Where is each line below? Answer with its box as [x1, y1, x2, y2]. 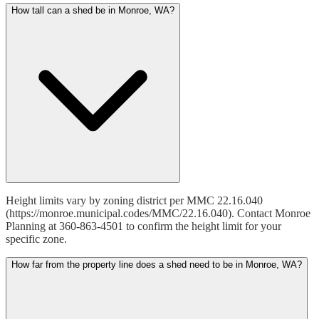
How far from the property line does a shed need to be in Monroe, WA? [11, 259, 302, 271]
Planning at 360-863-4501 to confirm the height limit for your [6, 220, 281, 233]
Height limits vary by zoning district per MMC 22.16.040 [6, 194, 263, 207]
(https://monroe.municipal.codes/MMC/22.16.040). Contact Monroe [6, 207, 310, 220]
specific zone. [6, 233, 67, 246]
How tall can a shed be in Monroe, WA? [11, 5, 174, 16]
